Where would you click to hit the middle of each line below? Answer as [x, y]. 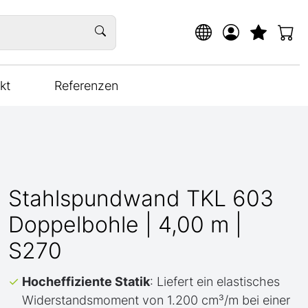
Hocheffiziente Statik [86, 282]
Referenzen [86, 86]
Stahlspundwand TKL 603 [141, 198]
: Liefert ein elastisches [215, 282]
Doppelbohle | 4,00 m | [125, 224]
